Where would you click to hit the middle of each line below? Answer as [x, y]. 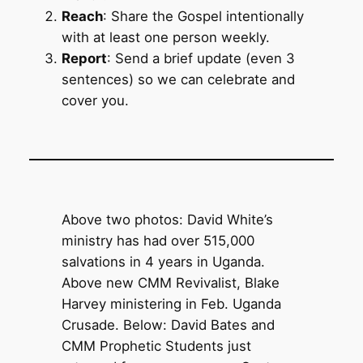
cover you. [95, 100]
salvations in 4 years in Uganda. [163, 262]
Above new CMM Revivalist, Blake [170, 283]
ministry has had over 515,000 [158, 241]
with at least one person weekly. [165, 37]
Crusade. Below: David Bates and [168, 325]
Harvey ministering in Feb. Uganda [171, 304]
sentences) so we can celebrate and [178, 79]
